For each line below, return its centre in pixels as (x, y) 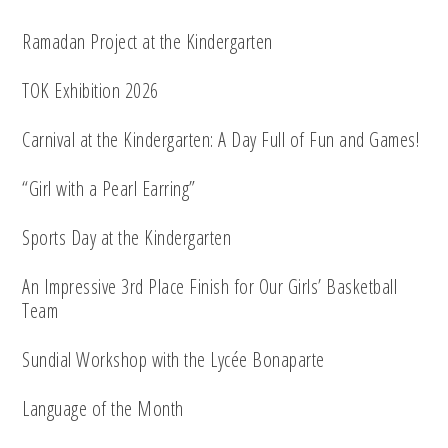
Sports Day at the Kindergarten (127, 238)
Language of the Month (103, 409)
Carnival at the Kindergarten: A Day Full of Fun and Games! (221, 140)
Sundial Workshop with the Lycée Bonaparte (173, 360)
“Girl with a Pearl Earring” (109, 189)
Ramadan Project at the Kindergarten (147, 42)
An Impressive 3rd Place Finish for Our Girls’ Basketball (210, 287)
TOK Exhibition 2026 (90, 91)
